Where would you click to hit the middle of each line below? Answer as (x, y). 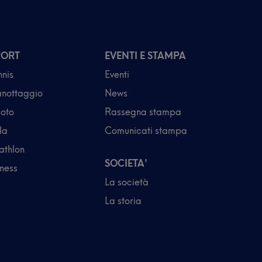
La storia (123, 201)
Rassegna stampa (143, 112)
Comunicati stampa (146, 130)
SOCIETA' (126, 163)
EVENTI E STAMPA (145, 56)
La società (126, 182)
